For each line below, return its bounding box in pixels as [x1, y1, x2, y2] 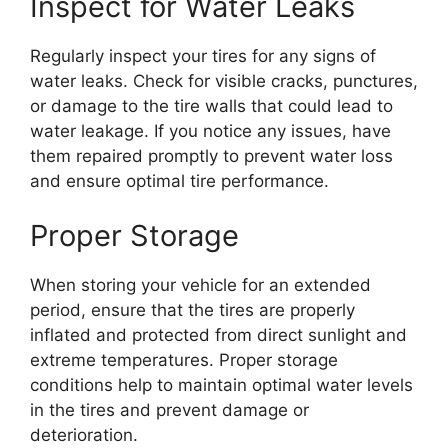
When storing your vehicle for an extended [30, 275, 371, 295]
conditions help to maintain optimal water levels [30, 375, 413, 395]
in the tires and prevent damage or [30, 400, 309, 420]
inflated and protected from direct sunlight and [30, 325, 407, 345]
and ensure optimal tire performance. [30, 170, 329, 191]
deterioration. [30, 425, 138, 445]
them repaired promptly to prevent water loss [30, 145, 393, 166]
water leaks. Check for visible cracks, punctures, [30, 70, 418, 91]
